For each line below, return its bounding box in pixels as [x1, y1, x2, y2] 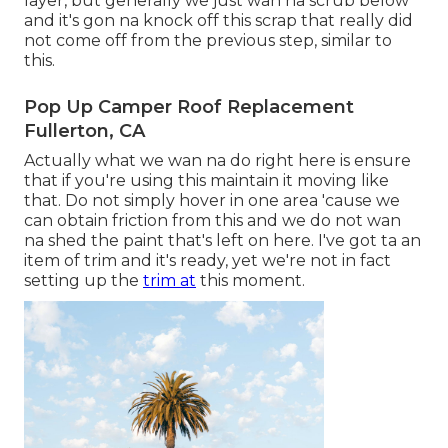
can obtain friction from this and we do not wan [24, 211, 401, 231]
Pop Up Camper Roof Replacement [24, 96, 354, 119]
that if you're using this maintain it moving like [24, 171, 389, 191]
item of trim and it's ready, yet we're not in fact [24, 251, 391, 271]
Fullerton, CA [24, 120, 145, 143]
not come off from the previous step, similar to [24, 31, 392, 51]
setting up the [24, 271, 143, 291]
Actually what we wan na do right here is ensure [24, 151, 411, 171]
